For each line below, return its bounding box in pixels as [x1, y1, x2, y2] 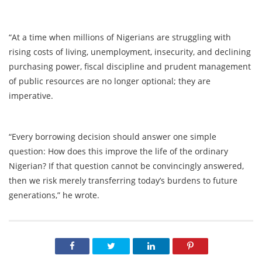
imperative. [9, 90, 53, 102]
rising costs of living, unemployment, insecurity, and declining [9, 46, 251, 58]
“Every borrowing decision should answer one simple [9, 131, 216, 143]
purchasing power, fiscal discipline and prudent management [9, 61, 251, 73]
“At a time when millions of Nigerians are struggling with [9, 32, 231, 43]
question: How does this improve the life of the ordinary [9, 146, 228, 157]
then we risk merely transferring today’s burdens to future [9, 175, 237, 187]
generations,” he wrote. [9, 189, 99, 201]
